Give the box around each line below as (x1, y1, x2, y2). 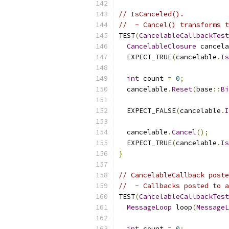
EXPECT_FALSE (119, 106, 176, 115)
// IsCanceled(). (119, 10, 184, 18)
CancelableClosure (127, 42, 196, 51)
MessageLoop (127, 203, 172, 212)
